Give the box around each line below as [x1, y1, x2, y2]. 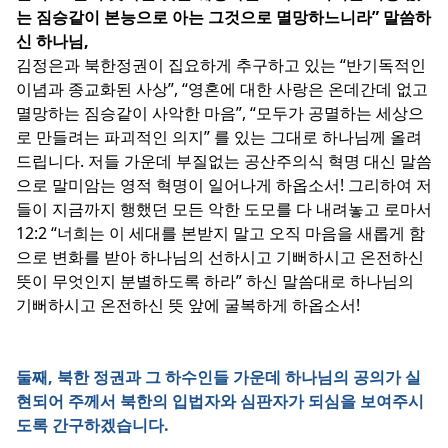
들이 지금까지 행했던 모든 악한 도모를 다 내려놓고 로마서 [16, 198, 432, 220]
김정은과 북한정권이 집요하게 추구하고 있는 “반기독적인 [16, 54, 426, 76]
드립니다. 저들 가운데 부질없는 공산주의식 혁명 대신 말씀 [16, 150, 432, 172]
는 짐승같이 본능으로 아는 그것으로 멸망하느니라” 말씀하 [16, 6, 431, 28]
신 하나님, [16, 30, 89, 52]
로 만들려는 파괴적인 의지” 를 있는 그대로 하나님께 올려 [16, 126, 422, 148]
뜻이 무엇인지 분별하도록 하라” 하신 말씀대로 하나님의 [16, 270, 414, 292]
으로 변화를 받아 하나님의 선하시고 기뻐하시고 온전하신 [16, 246, 424, 268]
